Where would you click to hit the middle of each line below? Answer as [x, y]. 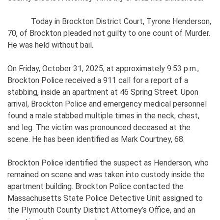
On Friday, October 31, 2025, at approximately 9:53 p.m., [103, 68]
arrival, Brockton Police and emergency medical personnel [107, 104]
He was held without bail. [50, 45]
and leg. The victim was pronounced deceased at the [99, 127]
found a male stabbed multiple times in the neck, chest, [103, 115]
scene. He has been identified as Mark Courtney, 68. [96, 139]
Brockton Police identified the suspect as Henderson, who [108, 163]
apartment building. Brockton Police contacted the [96, 186]
